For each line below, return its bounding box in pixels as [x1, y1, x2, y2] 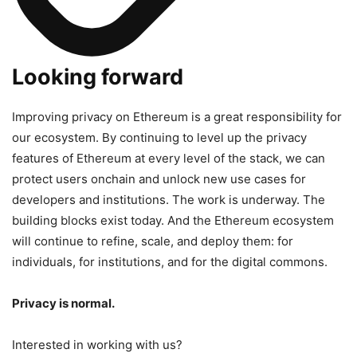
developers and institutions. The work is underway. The [12, 192, 325, 208]
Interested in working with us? [12, 337, 182, 353]
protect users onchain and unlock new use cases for [12, 171, 306, 187]
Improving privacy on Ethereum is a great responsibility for [12, 109, 342, 125]
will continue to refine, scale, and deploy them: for [12, 233, 293, 249]
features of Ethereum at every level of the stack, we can [12, 151, 325, 167]
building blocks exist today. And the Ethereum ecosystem [12, 213, 334, 229]
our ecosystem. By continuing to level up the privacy [12, 130, 307, 146]
